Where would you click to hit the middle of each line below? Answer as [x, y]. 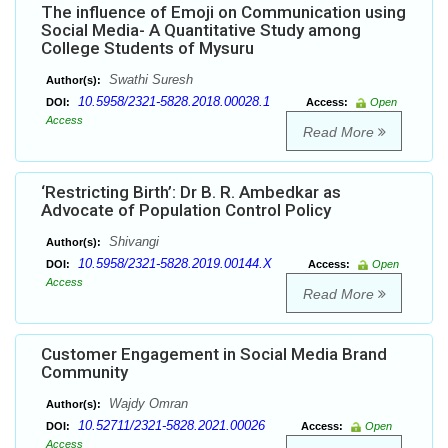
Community [84, 372]
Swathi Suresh [149, 80]
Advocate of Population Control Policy [186, 210]
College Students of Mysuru [147, 48]
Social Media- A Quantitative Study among [201, 30]
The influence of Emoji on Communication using [223, 12]
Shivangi [132, 242]
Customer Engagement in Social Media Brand [214, 354]
